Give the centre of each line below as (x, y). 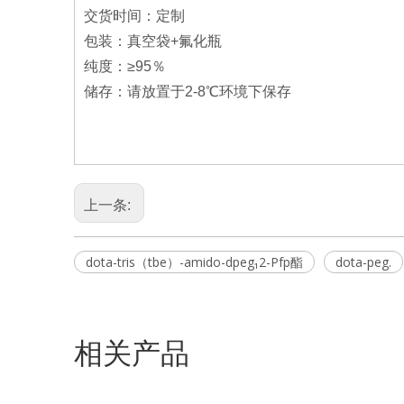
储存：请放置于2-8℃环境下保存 (188, 91)
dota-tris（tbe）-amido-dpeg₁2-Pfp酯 (194, 262)
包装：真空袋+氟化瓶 (153, 41)
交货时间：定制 (134, 15)
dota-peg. (363, 262)
